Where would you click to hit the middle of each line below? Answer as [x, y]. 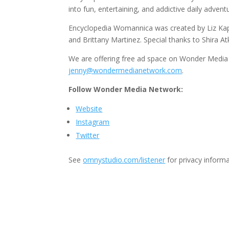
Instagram [93, 122]
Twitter [88, 135]
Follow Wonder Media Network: [126, 89]
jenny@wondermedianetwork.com [125, 71]
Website [89, 109]
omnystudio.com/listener [124, 160]
